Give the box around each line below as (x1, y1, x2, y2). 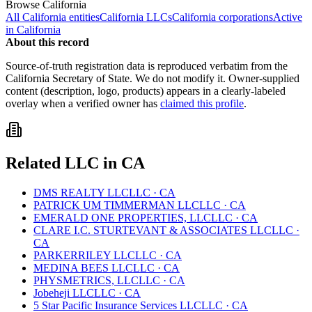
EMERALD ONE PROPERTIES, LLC (33, 212, 211, 224)
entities (66, 10, 100, 23)
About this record (6, 36, 89, 48)
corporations (216, 10, 273, 23)
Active (273, 10, 302, 23)
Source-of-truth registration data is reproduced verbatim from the (6, 59, 288, 72)
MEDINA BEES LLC (33, 262, 133, 274)
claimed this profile (160, 97, 244, 109)
